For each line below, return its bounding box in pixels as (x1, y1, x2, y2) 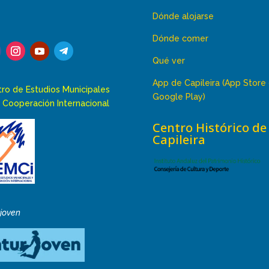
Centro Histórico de (152, 119, 267, 136)
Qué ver (152, 56, 185, 66)
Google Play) (152, 92, 205, 102)
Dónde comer (152, 34, 208, 44)
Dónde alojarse (152, 11, 214, 22)
